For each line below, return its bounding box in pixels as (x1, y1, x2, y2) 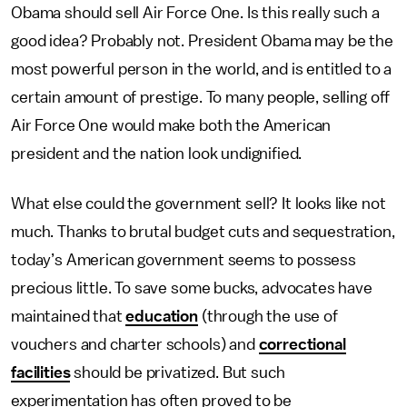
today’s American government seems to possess (11, 252, 356, 268)
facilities (11, 364, 71, 381)
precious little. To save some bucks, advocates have (11, 280, 372, 296)
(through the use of (198, 308, 338, 324)
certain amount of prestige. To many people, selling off (11, 89, 391, 105)
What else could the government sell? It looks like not (11, 195, 386, 212)
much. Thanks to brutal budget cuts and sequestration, (11, 223, 395, 240)
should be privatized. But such (70, 364, 285, 381)
